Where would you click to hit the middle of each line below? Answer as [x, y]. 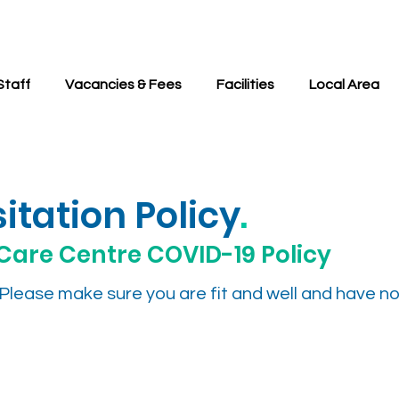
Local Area [344, 85]
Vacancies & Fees [123, 85]
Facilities [245, 85]
